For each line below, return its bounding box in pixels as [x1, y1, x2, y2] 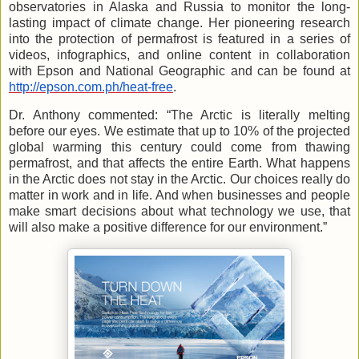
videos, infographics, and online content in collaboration [9, 47, 350, 62]
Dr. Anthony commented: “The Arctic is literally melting [9, 108, 350, 123]
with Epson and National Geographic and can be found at [9, 63, 350, 78]
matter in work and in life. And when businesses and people [9, 188, 350, 203]
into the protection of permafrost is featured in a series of [9, 31, 350, 46]
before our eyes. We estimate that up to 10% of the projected [9, 124, 350, 139]
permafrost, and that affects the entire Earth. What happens [9, 156, 350, 171]
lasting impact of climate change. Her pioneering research [9, 15, 350, 30]
